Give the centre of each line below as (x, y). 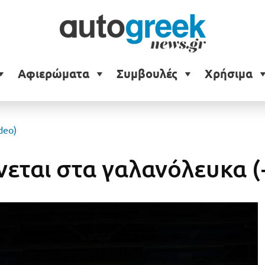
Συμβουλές (147, 74)
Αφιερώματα (53, 74)
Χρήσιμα (228, 74)
